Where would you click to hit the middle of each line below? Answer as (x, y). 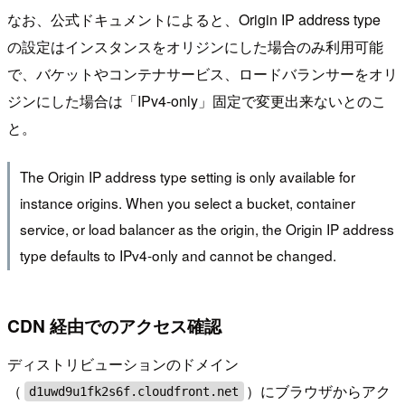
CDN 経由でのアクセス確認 (114, 326)
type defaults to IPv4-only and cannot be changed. (178, 255)
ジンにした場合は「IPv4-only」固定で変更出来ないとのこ (197, 100)
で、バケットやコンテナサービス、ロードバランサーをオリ (202, 73)
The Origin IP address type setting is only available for (187, 177)
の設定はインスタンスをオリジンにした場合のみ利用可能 (195, 46)
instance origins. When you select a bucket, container (187, 203)
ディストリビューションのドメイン (123, 363)
